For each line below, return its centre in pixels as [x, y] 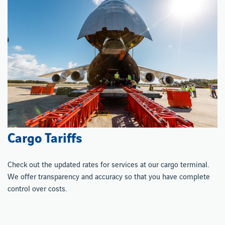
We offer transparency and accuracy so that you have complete [109, 177]
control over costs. [37, 189]
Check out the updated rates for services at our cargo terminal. [108, 165]
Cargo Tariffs [45, 138]
